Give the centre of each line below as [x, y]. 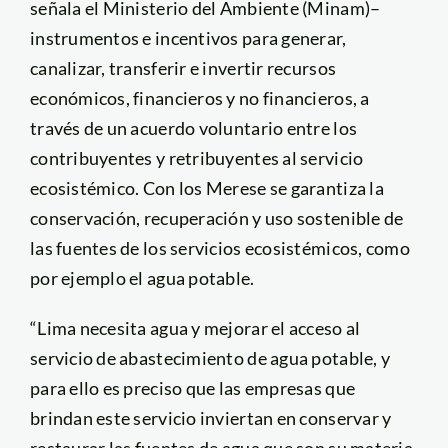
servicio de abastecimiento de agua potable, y [210, 357]
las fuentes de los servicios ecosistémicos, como [219, 247]
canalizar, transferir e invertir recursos [183, 67]
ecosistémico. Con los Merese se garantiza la [206, 187]
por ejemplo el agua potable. [142, 277]
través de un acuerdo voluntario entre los [193, 127]
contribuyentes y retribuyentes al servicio [196, 157]
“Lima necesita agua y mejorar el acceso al [195, 327]
